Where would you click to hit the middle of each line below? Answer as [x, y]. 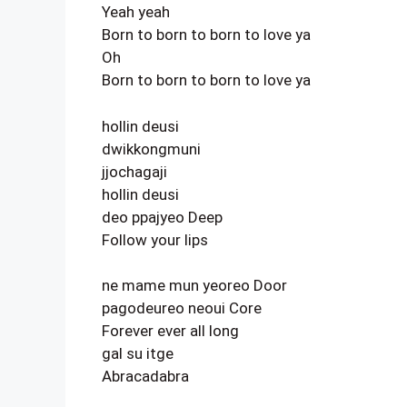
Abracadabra [145, 376]
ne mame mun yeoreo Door [194, 285]
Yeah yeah [136, 12]
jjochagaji [134, 171]
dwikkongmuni [151, 149]
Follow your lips [155, 239]
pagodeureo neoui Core [182, 308]
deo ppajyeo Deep [162, 217]
